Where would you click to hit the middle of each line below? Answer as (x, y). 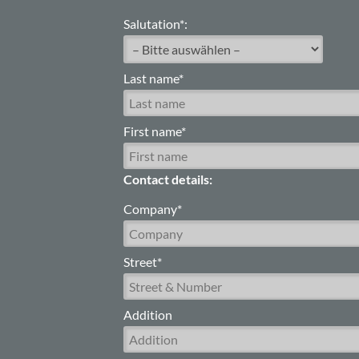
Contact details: (168, 179)
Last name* (154, 78)
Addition (148, 314)
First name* (155, 131)
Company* (153, 208)
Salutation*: (156, 23)
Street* (143, 261)
